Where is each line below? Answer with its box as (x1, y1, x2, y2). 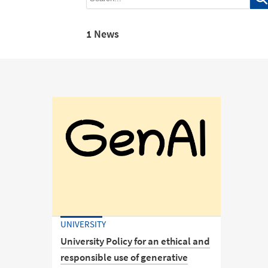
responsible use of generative (60, 250, 188, 264)
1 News (86, 26, 119, 41)
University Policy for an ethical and (60, 234, 211, 248)
